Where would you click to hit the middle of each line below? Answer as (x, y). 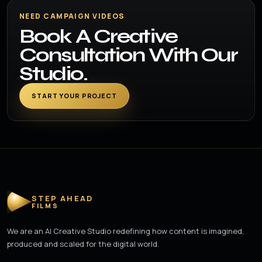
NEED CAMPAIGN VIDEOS (72, 16)
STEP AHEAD (62, 198)
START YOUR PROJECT (74, 96)
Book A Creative (98, 36)
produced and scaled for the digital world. (83, 244)
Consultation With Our (128, 55)
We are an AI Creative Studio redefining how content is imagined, (125, 231)
